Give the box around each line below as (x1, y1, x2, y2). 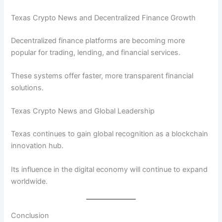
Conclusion (11, 211, 50, 220)
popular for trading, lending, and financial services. (11, 48, 181, 57)
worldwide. (11, 176, 48, 186)
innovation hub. (11, 141, 64, 151)
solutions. (11, 83, 44, 93)
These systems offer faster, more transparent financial (11, 71, 194, 81)
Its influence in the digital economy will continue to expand (11, 165, 208, 174)
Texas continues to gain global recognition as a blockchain (11, 129, 209, 139)
